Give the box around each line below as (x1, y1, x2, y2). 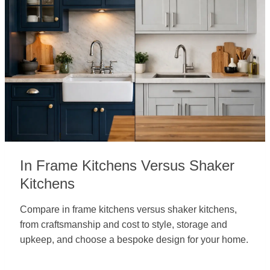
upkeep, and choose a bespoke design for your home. (20, 234, 248, 245)
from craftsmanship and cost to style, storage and (20, 219, 227, 230)
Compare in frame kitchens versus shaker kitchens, (20, 204, 237, 215)
